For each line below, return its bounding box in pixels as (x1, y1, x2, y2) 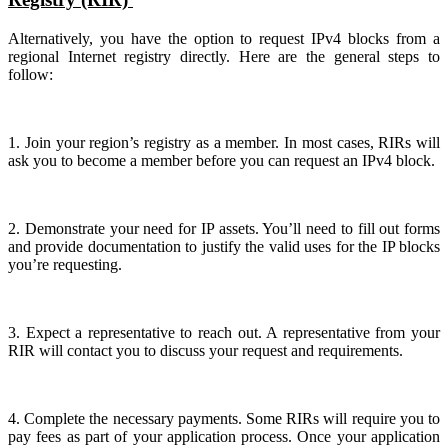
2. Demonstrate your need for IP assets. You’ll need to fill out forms (8, 220, 440, 238)
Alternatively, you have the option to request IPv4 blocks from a (8, 30, 440, 48)
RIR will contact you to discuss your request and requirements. (8, 342, 403, 360)
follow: (8, 66, 53, 84)
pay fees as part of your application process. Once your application (8, 428, 440, 446)
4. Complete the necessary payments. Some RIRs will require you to (8, 410, 440, 428)
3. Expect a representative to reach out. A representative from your (8, 324, 440, 342)
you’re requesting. (8, 256, 122, 274)
